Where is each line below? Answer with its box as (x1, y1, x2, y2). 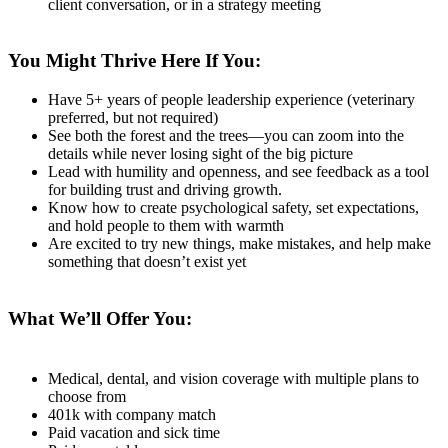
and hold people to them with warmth (48, 216, 284, 234)
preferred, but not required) (48, 108, 218, 126)
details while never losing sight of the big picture (48, 144, 353, 162)
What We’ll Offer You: (8, 307, 192, 329)
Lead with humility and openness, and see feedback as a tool (48, 162, 429, 180)
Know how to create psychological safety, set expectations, (48, 198, 419, 216)
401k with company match (48, 406, 216, 424)
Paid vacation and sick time (48, 424, 220, 442)
